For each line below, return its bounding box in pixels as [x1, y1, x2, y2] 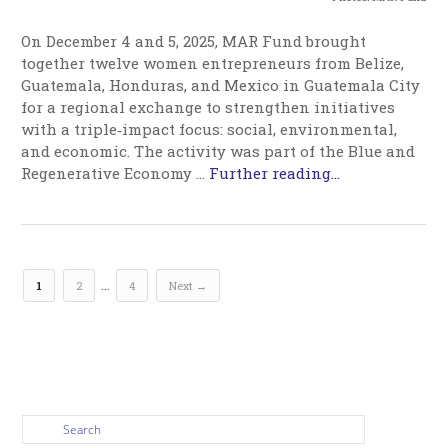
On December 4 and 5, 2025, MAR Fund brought [21, 30, 367, 51]
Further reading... [209, 162, 341, 183]
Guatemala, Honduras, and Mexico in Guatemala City [21, 74, 421, 95]
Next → [169, 277, 208, 293]
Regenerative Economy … [21, 162, 210, 183]
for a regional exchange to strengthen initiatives [21, 96, 396, 117]
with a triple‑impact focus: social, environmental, [21, 118, 398, 139]
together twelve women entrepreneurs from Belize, [21, 52, 405, 73]
